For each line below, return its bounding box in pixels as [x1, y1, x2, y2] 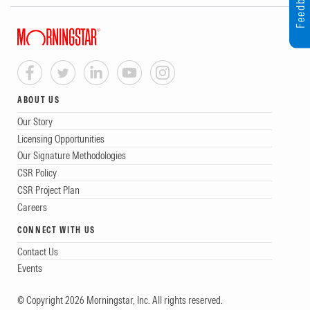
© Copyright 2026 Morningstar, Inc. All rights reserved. [17, 293, 223, 307]
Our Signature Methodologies [17, 149, 126, 163]
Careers [17, 200, 47, 214]
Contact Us [17, 244, 58, 258]
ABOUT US [17, 95, 60, 106]
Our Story [17, 114, 53, 128]
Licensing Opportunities [17, 131, 104, 145]
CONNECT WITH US [17, 225, 96, 235]
